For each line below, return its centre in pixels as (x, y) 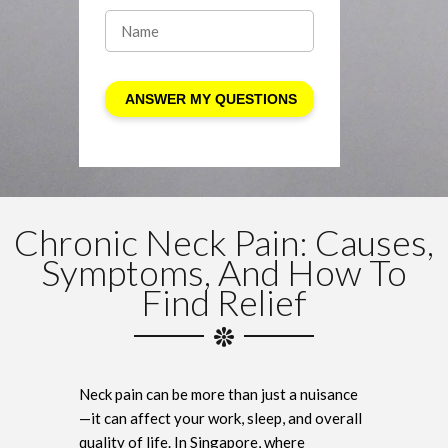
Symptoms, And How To (224, 271)
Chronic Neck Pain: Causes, (224, 241)
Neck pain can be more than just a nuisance (218, 393)
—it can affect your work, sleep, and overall (220, 417)
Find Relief (224, 301)
